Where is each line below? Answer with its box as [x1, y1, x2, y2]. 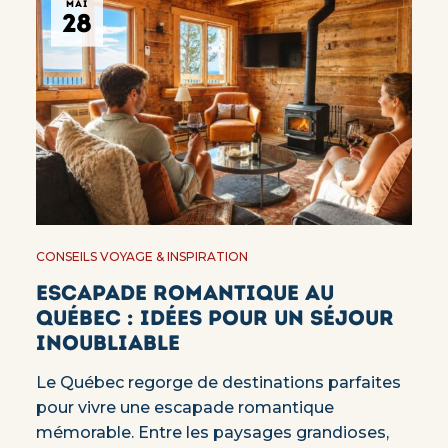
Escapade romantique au [35, 280, 334, 306]
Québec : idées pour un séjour [35, 305, 394, 331]
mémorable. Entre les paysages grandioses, [35, 423, 389, 443]
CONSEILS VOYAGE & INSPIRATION [35, 249, 248, 265]
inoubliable [35, 330, 180, 356]
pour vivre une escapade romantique [35, 398, 334, 418]
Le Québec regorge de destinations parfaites [35, 373, 401, 393]
